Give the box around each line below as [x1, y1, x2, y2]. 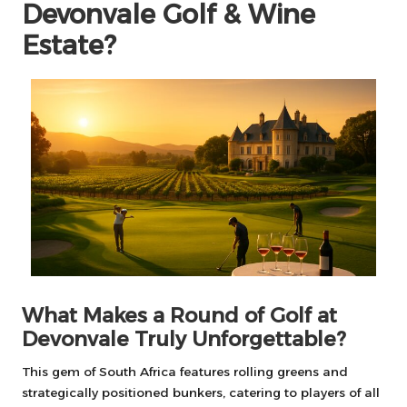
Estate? [22, 29, 116, 62]
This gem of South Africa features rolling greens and [22, 363, 348, 379]
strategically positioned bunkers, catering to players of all [22, 384, 380, 400]
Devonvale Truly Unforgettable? [22, 325, 346, 352]
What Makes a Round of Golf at [22, 302, 337, 328]
